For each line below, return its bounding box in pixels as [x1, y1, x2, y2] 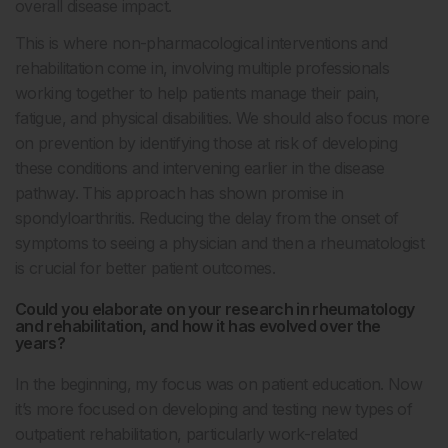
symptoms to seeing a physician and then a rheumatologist [15, 233, 425, 253]
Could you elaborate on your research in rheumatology [15, 299, 415, 319]
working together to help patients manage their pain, [15, 83, 380, 103]
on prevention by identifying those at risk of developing [15, 133, 398, 153]
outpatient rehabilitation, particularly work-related [15, 424, 358, 444]
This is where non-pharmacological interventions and [15, 33, 388, 53]
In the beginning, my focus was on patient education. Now [15, 374, 423, 394]
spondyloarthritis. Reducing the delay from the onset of [15, 208, 399, 228]
